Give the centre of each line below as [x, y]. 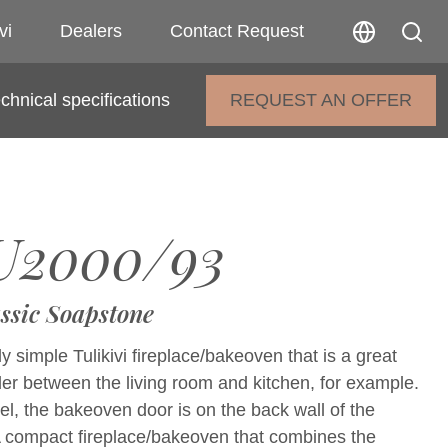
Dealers [91, 31]
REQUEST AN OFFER [321, 100]
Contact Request [237, 31]
